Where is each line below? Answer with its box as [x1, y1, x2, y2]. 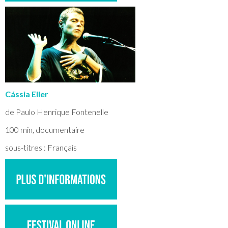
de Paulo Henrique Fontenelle [5, 107, 108, 117]
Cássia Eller [5, 89, 48, 99]
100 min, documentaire [5, 125, 84, 134]
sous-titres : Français [5, 142, 77, 152]
